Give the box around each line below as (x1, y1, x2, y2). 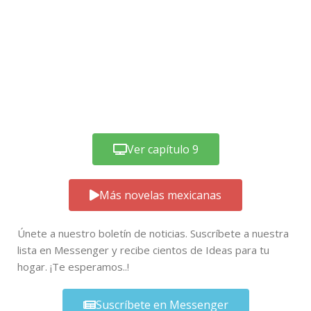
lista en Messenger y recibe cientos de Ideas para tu (17, 242, 269, 257)
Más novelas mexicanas (99, 187, 221, 203)
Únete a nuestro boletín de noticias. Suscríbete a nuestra (17, 226, 289, 240)
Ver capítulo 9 (126, 141, 199, 157)
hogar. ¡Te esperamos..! (17, 259, 132, 274)
